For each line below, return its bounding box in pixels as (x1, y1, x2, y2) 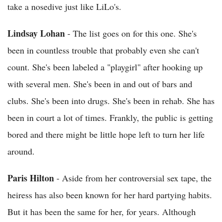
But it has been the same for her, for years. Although (7, 206, 196, 218)
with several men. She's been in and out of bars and (7, 78, 192, 90)
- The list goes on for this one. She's (65, 27, 197, 39)
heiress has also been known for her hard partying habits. (7, 189, 212, 201)
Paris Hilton (7, 171, 54, 184)
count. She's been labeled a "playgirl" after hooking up (7, 61, 203, 73)
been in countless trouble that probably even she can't (7, 44, 199, 56)
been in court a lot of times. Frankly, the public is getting (7, 111, 213, 123)
